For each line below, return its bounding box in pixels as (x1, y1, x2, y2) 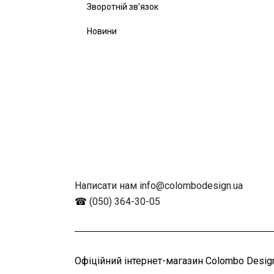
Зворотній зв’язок (87, 2, 158, 12)
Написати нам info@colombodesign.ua (75, 180, 243, 192)
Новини (87, 26, 117, 37)
